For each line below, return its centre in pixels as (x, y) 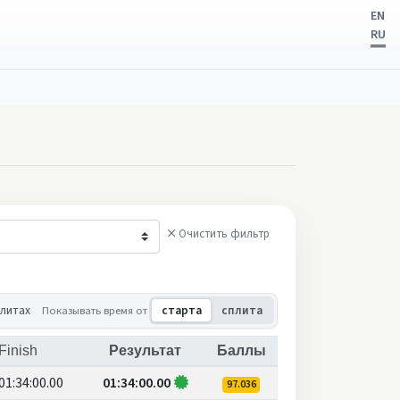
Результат (145, 350)
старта (181, 310)
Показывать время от (95, 310)
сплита (242, 310)
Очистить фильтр (224, 233)
